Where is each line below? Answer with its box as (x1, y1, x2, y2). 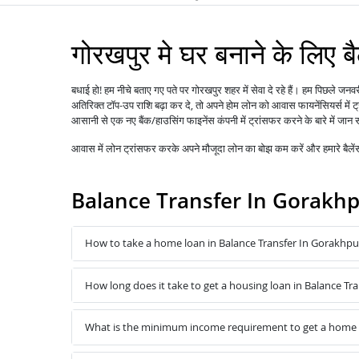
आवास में (71, 142, 106, 155)
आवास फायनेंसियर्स (272, 99, 342, 111)
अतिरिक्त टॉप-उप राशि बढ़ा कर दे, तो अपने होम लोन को (71, 97, 272, 112)
